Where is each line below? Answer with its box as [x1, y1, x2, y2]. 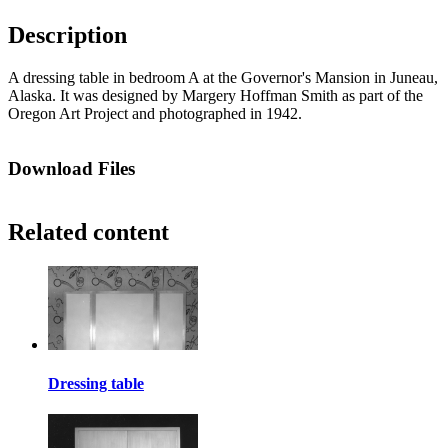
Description [8, 22, 127, 49]
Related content [8, 218, 169, 245]
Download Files [8, 158, 135, 180]
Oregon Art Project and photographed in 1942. [8, 105, 302, 123]
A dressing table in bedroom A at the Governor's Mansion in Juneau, [8, 69, 438, 87]
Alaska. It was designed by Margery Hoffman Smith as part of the [8, 87, 423, 105]
